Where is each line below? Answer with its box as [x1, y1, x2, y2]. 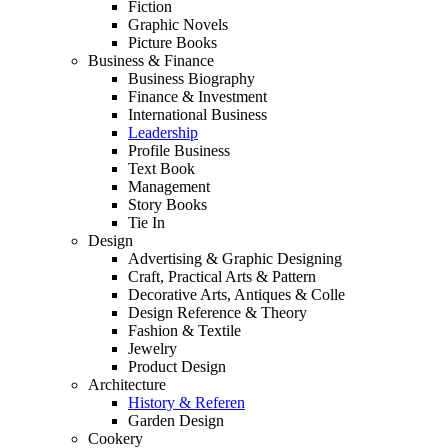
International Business [128, 105, 267, 123]
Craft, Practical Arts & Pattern [128, 267, 316, 285]
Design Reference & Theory [128, 303, 307, 321]
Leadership [128, 123, 198, 141]
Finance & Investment [128, 87, 267, 105]
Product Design [128, 357, 226, 375]
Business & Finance [88, 51, 214, 69]
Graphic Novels [128, 15, 228, 33]
